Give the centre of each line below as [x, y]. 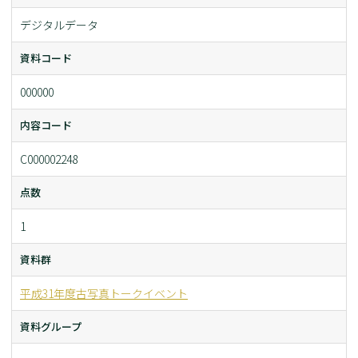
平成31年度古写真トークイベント [104, 294]
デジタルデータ [59, 25]
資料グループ [51, 327]
